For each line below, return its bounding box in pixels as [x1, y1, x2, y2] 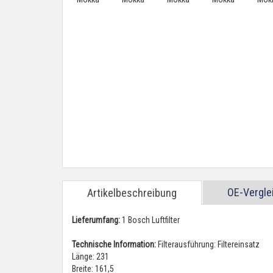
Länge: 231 [72, 252, 109, 261]
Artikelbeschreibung [87, 186, 177, 199]
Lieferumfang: [72, 215, 120, 225]
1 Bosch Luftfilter [120, 215, 180, 225]
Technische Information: [72, 239, 156, 249]
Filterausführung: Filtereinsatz [156, 239, 260, 249]
